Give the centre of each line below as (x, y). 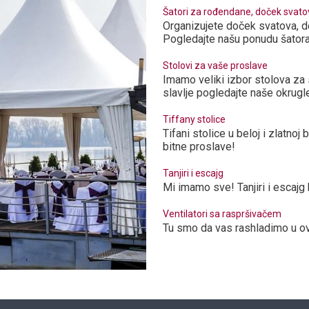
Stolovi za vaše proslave (215, 66)
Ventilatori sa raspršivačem (222, 214)
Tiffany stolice (194, 120)
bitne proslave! (200, 147)
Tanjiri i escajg (193, 173)
